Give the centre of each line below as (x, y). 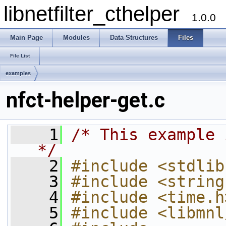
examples (18, 73)
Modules (76, 38)
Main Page (26, 38)
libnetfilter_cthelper (98, 14)
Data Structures (134, 38)
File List (20, 56)
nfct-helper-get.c (86, 100)
